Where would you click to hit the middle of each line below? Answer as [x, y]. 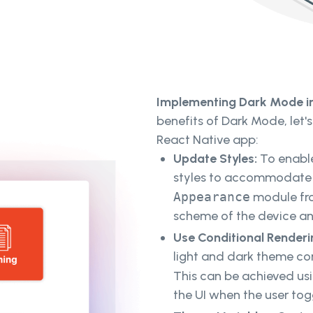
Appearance [212, 197]
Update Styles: [217, 159]
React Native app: [208, 140]
